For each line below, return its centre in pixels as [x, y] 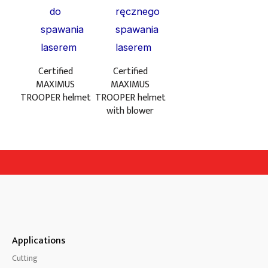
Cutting [25, 258]
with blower [130, 111]
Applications [39, 241]
